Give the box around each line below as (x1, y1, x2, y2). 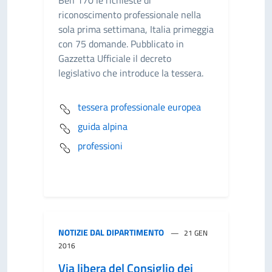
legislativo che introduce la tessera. (58, 66, 203, 80)
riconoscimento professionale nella (58, 7, 201, 22)
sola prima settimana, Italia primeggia (58, 22, 214, 36)
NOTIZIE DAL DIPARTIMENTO (58, 226, 164, 239)
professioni (78, 138, 123, 153)
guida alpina (78, 119, 127, 134)
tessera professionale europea (78, 100, 201, 114)
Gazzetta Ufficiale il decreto (58, 51, 171, 66)
